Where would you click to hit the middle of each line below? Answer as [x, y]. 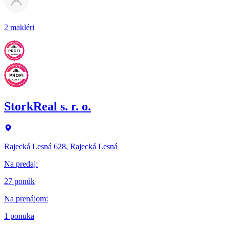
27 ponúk [19, 181]
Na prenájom [25, 198]
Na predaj [20, 164]
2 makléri [19, 28]
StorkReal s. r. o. [48, 106]
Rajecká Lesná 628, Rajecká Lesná [61, 146]
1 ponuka [19, 216]
